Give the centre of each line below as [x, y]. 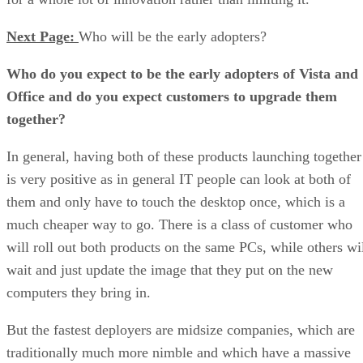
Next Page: [43, 36]
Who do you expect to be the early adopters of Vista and [182, 73]
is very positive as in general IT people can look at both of [179, 179]
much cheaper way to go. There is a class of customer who [179, 224]
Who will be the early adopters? [173, 36]
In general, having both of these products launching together [184, 156]
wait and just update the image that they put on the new [170, 269]
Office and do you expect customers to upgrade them [172, 96]
